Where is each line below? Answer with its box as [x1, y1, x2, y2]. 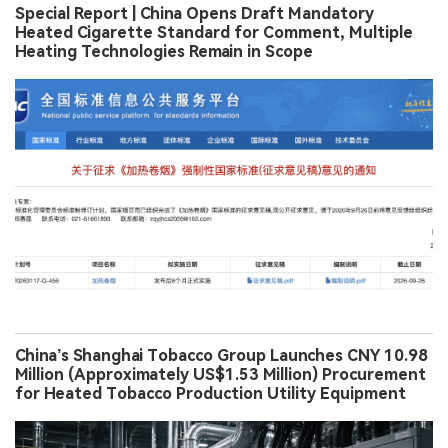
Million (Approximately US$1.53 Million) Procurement [15, 365, 426, 385]
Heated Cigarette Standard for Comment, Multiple [15, 23, 413, 43]
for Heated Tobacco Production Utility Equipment [15, 384, 406, 404]
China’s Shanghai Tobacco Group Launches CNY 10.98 [15, 346, 428, 366]
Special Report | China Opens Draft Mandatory [15, 4, 374, 24]
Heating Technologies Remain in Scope [15, 42, 313, 62]
